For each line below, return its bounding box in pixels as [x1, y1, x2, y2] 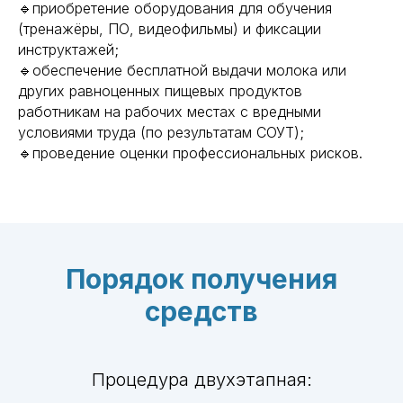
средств [145, 295, 258, 327]
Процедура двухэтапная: [91, 369, 312, 390]
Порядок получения [66, 263, 337, 295]
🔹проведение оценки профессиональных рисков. [18, 144, 363, 162]
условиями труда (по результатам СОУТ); [18, 123, 304, 141]
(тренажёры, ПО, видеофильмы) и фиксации [18, 20, 321, 38]
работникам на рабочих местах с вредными [18, 103, 321, 121]
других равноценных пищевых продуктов [18, 82, 302, 100]
